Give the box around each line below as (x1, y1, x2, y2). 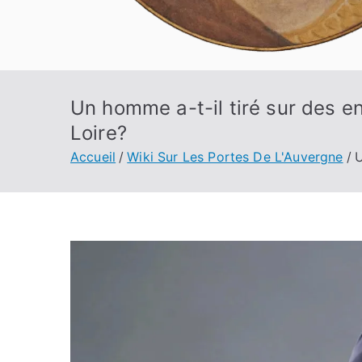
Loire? (70, 121, 127, 145)
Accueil (70, 149, 116, 165)
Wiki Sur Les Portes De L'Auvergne (127, 149, 343, 165)
